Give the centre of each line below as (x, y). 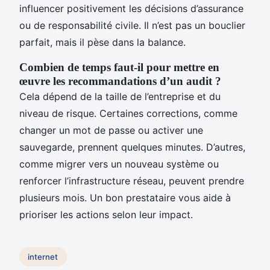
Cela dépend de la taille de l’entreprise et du (120, 96)
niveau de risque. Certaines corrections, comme (128, 113)
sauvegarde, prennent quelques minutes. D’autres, (132, 147)
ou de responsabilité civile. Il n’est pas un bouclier (132, 25)
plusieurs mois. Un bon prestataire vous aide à (125, 197)
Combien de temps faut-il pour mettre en (119, 67)
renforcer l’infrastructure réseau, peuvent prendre (132, 181)
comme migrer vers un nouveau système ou (119, 164)
